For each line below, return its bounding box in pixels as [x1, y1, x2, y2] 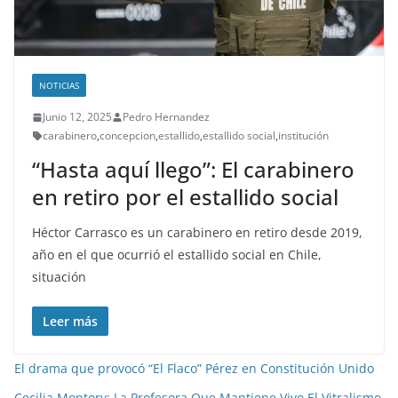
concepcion [99, 128, 155, 144]
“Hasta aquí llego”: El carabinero [32, 155, 354, 185]
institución [278, 128, 329, 144]
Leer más [43, 313, 98, 330]
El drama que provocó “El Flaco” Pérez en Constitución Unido [14, 360, 374, 378]
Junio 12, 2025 [43, 109, 112, 125]
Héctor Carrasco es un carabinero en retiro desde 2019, [32, 224, 362, 242]
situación [32, 268, 86, 286]
